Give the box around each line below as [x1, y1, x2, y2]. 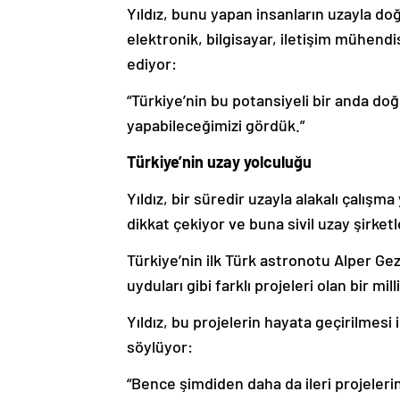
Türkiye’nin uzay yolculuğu [127, 152, 312, 172]
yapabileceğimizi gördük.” [127, 115, 304, 136]
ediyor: [127, 54, 177, 74]
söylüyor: [127, 337, 193, 357]
